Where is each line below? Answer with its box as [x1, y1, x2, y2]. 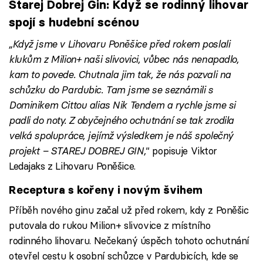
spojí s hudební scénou [9, 14, 139, 29]
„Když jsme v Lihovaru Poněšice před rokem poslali [9, 38, 230, 50]
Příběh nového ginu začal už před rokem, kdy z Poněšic [9, 203, 249, 216]
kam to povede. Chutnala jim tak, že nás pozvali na [9, 68, 231, 81]
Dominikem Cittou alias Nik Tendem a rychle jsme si [9, 99, 235, 112]
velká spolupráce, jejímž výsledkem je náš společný [9, 129, 233, 142]
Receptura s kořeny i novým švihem [9, 183, 203, 197]
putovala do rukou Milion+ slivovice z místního [9, 218, 211, 231]
